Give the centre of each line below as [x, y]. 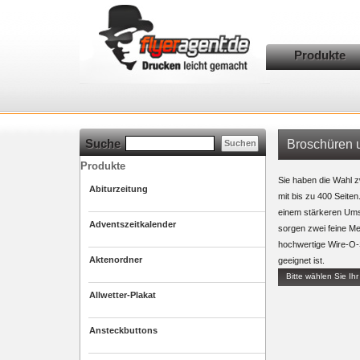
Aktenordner [116, 260]
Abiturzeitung [119, 189]
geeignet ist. [301, 260]
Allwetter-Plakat [123, 295]
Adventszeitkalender [133, 224]
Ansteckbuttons [123, 330]
